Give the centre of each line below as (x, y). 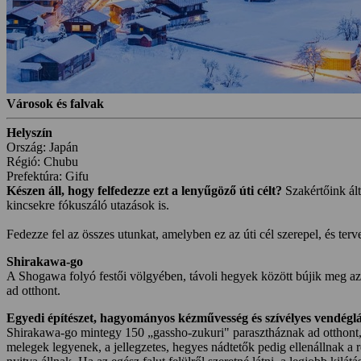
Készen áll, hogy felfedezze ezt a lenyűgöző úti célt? (144, 190)
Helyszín (29, 132)
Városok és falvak (55, 103)
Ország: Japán (42, 147)
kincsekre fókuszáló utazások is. (88, 205)
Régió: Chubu (42, 161)
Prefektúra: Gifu (48, 176)
